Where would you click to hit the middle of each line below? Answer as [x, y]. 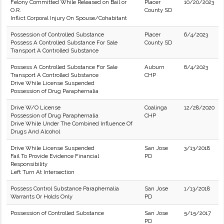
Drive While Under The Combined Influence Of [71, 123]
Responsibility [29, 164]
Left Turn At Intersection [42, 172]
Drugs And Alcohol [35, 131]
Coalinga [156, 107]
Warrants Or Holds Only [41, 196]
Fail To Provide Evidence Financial [55, 156]
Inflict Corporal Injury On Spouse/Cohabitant [69, 18]
